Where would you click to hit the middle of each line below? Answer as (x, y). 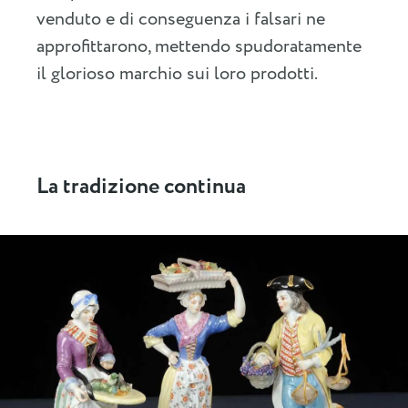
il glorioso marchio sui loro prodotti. (177, 74)
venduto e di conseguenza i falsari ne (181, 19)
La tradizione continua (141, 187)
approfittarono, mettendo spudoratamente (199, 46)
